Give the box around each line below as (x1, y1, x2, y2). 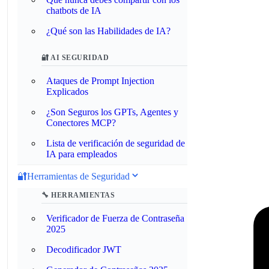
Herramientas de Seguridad (27, 171, 130, 181)
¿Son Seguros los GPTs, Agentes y (46, 107, 178, 117)
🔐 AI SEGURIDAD (41, 53, 109, 62)
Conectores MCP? (46, 118, 116, 128)
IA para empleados (46, 149, 117, 159)
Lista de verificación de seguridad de (46, 138, 185, 148)
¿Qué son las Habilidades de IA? (46, 26, 171, 36)
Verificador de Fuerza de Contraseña (46, 213, 184, 223)
